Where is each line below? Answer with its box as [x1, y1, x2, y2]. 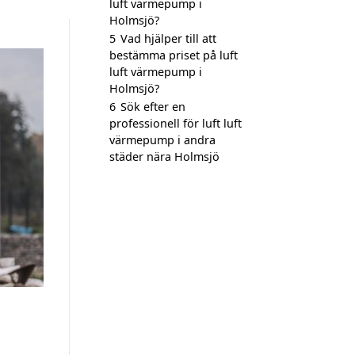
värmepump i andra [109, 132, 216, 147]
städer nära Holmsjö [109, 149, 219, 164]
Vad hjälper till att [120, 31, 216, 46]
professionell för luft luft [109, 116, 242, 131]
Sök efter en [120, 99, 185, 114]
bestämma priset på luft [109, 48, 238, 63]
